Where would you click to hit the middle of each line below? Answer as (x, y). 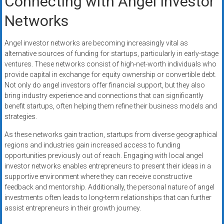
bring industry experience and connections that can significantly (104, 96)
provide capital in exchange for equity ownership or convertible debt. (110, 75)
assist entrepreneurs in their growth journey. (72, 208)
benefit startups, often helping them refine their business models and (110, 106)
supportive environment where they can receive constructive (98, 177)
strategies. (20, 117)
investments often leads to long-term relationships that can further (108, 198)
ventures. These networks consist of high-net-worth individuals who (110, 64)
